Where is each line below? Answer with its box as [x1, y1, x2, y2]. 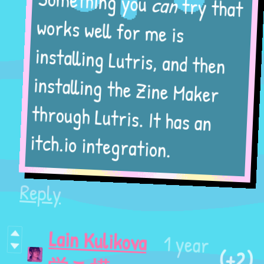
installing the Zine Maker [38, 77, 225, 105]
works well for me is [38, 19, 186, 47]
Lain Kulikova [47, 229, 145, 257]
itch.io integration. [38, 134, 180, 163]
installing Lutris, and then [38, 48, 229, 76]
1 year [161, 229, 207, 257]
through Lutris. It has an [38, 105, 219, 134]
